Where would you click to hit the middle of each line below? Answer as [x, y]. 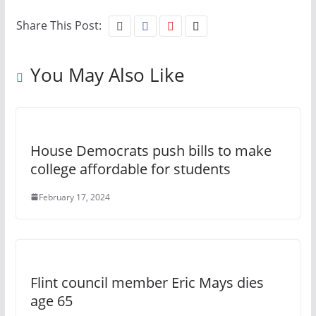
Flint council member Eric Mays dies [147, 282]
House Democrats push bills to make [151, 150]
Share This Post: [59, 25]
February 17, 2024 [74, 197]
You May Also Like [107, 74]
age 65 [51, 300]
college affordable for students [130, 169]
